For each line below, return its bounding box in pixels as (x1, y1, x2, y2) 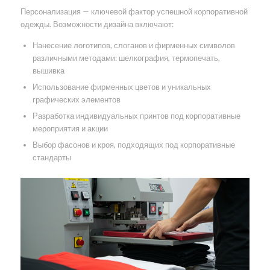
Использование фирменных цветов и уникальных (32, 82, 211, 92)
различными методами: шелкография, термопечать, (32, 53, 220, 63)
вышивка (32, 66, 64, 76)
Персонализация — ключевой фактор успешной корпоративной (20, 7, 248, 17)
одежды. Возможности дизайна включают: (20, 19, 174, 30)
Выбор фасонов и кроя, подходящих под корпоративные (32, 140, 235, 150)
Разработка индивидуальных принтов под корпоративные (32, 111, 240, 121)
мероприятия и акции (32, 124, 108, 134)
